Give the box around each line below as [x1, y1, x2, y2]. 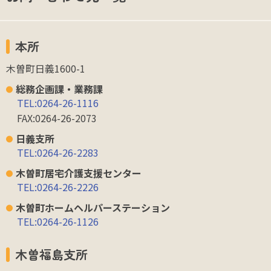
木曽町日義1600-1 [6, 61, 85, 76]
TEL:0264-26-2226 [17, 180, 99, 195]
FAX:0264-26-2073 [17, 111, 97, 126]
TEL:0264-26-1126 [17, 214, 99, 229]
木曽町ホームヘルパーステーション [16, 200, 170, 215]
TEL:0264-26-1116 [17, 96, 99, 111]
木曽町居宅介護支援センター [16, 166, 142, 181]
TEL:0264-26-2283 [17, 145, 99, 160]
